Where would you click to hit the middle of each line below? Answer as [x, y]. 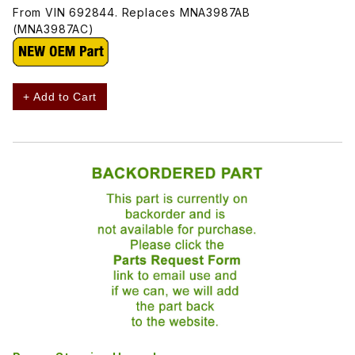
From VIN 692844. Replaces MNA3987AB [132, 13]
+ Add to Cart [60, 97]
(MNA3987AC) [53, 29]
